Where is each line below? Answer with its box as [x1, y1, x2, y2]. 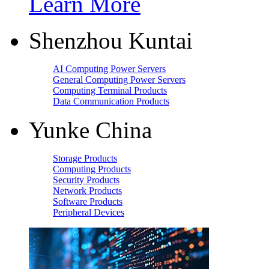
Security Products [53, 175, 119, 185]
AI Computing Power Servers [53, 64, 166, 74]
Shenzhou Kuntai [29, 28, 193, 53]
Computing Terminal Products [53, 85, 167, 95]
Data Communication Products [53, 96, 169, 106]
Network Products [53, 186, 122, 196]
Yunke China [29, 117, 152, 143]
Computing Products [53, 164, 131, 174]
